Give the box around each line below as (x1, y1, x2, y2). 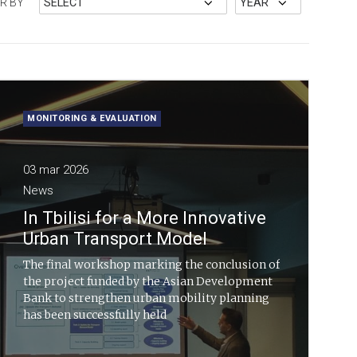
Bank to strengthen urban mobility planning (23, 291, 269, 305)
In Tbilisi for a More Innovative (23, 208, 266, 228)
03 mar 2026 (23, 163, 88, 177)
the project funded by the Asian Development (23, 274, 273, 288)
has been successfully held (23, 308, 167, 322)
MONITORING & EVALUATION (27, 113, 157, 124)
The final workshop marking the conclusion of (23, 257, 280, 272)
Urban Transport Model (23, 229, 207, 249)
